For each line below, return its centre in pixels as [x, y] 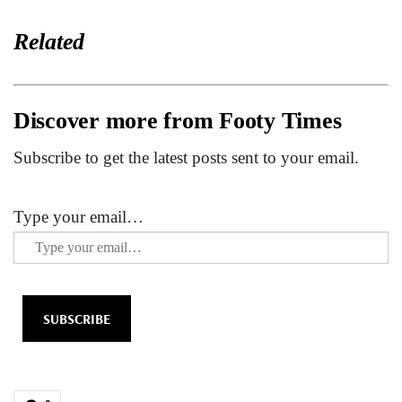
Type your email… [79, 217]
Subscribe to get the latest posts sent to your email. [186, 158]
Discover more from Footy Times [178, 121]
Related [49, 42]
